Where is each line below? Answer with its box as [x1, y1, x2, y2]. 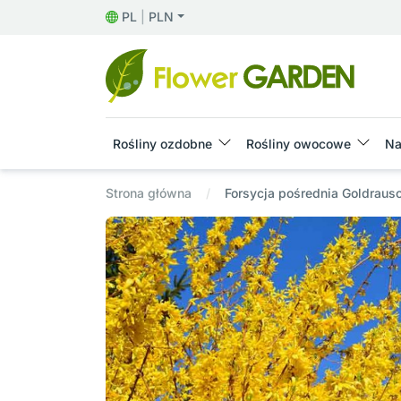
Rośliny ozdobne [113, 136, 212, 152]
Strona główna [106, 185, 192, 201]
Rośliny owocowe [246, 136, 351, 152]
